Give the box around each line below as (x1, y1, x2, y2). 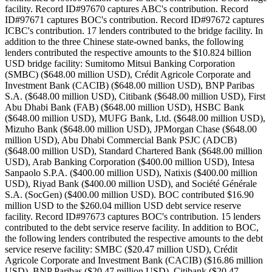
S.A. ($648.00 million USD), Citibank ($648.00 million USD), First (5, 91, 265, 102)
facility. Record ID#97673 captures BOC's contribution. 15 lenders (5, 211, 260, 222)
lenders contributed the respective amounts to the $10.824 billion (5, 47, 251, 58)
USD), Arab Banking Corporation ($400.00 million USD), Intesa (5, 157, 254, 168)
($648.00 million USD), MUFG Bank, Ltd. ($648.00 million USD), (5, 113, 265, 124)
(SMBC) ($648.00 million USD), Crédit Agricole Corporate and (5, 69, 251, 80)
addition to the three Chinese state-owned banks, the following (5, 36, 243, 47)
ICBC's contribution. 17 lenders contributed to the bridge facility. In (5, 25, 263, 36)
